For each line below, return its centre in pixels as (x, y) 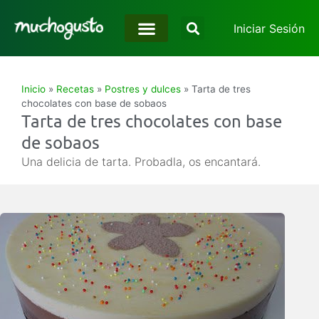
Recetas (75, 89)
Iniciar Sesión (269, 28)
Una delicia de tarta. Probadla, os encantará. (141, 162)
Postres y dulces (143, 89)
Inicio (33, 89)
